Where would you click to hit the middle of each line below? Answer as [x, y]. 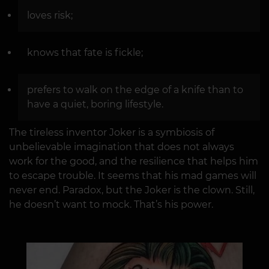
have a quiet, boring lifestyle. [95, 104]
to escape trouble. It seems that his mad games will [133, 176]
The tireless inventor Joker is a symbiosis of [112, 132]
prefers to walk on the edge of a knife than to [135, 90]
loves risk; [50, 15]
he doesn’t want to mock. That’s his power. [111, 204]
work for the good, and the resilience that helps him [134, 161]
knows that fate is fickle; [85, 53]
